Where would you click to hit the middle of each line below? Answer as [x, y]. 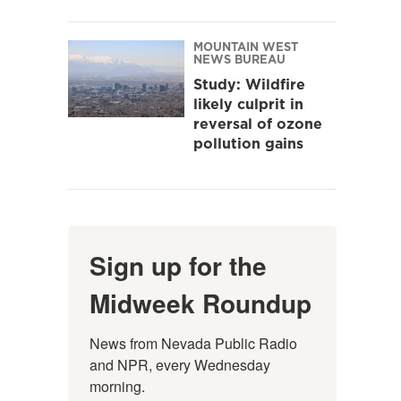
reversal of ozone [258, 123]
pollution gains [248, 143]
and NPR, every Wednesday [180, 364]
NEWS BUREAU [239, 59]
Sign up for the [178, 265]
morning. [117, 386]
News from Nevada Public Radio [193, 343]
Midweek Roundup [200, 303]
